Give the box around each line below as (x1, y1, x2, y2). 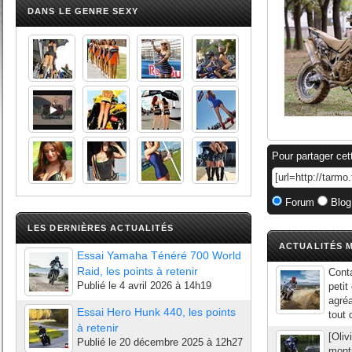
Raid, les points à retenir (77, 265, 198, 277)
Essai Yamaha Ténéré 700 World (77, 249, 241, 262)
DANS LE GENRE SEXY (27, 6, 138, 16)
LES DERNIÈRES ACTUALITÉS (27, 223, 174, 233)
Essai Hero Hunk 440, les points (77, 306, 236, 318)
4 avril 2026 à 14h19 (119, 280, 211, 291)
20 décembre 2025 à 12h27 (119, 336, 243, 348)
